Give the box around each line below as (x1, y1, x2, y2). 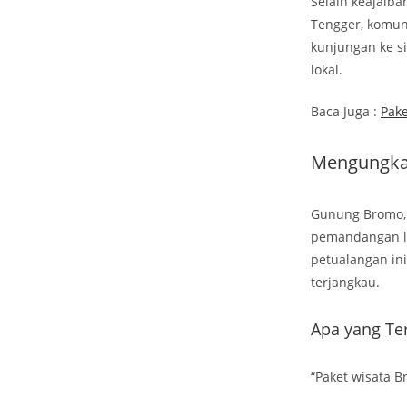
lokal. (311, 61, 342, 78)
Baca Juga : (311, 103, 381, 120)
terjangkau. (311, 273, 380, 291)
